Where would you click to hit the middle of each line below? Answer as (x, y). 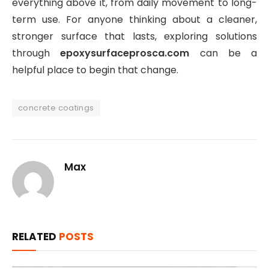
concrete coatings (56, 108)
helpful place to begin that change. (95, 70)
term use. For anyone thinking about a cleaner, (134, 20)
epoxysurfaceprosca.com (125, 53)
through (36, 53)
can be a (223, 53)
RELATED (35, 237)
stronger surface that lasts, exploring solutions (134, 37)
